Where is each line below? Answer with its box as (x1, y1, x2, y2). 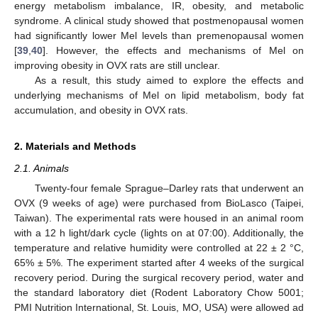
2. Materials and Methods (14, 140, 136, 152)
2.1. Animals (14, 162, 69, 174)
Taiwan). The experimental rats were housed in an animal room (14, 212, 304, 224)
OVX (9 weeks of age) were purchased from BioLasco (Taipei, (14, 197, 304, 209)
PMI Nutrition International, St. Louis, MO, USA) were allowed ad (14, 302, 304, 313)
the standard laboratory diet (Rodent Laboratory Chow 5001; (14, 287, 304, 298)
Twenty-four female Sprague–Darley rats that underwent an (34, 182, 304, 194)
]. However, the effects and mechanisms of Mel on (43, 44, 304, 56)
